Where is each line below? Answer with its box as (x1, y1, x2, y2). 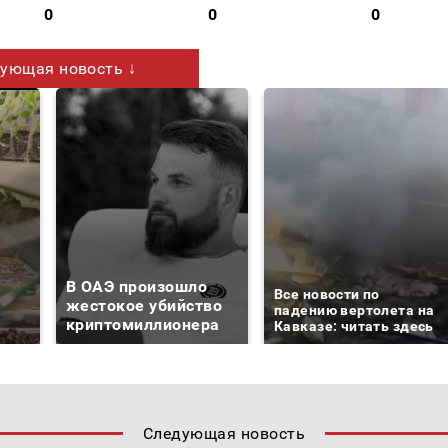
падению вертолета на (274, 301, 435, 318)
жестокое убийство (66, 295, 223, 315)
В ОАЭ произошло (66, 276, 208, 296)
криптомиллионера (66, 314, 220, 334)
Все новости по (274, 285, 380, 302)
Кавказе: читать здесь (274, 317, 434, 334)
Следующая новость (142, 423, 306, 443)
